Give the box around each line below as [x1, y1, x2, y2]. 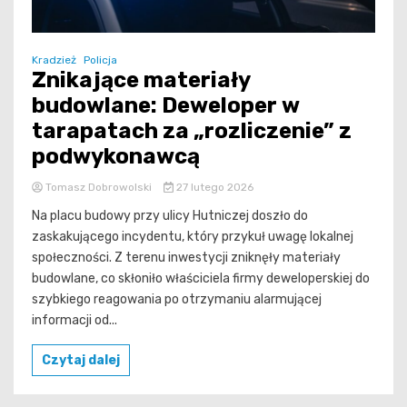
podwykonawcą [32, 144, 200, 170]
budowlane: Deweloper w [32, 93, 300, 119]
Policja [84, 54, 117, 67]
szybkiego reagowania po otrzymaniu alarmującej [32, 292, 322, 308]
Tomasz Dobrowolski [43, 181, 154, 194]
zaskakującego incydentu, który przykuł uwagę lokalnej [32, 229, 353, 245]
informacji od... [32, 313, 117, 329]
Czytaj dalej [42, 352, 120, 369]
